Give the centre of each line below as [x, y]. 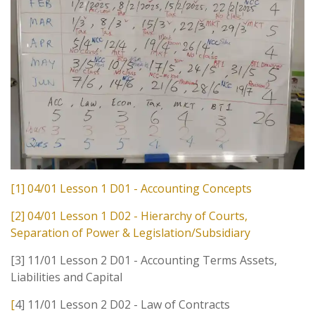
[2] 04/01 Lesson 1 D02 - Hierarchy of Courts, [129, 216]
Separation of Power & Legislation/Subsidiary [130, 232]
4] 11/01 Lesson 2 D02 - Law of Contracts [122, 304]
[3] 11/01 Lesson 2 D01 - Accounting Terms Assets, [144, 260]
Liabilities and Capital [66, 277]
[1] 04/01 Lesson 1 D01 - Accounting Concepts [131, 188]
